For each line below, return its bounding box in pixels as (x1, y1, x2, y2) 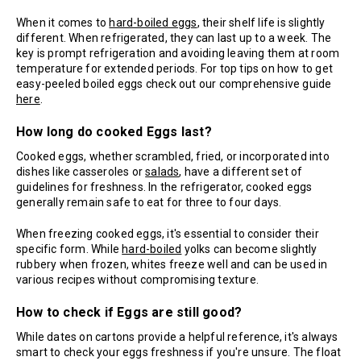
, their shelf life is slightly (197, 16, 326, 30)
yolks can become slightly (181, 243, 317, 256)
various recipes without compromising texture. (16, 273, 259, 287)
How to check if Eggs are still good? (16, 305, 243, 321)
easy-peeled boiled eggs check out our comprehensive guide (16, 77, 332, 91)
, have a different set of (179, 165, 303, 179)
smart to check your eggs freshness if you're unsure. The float (16, 346, 342, 359)
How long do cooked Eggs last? (16, 124, 212, 140)
